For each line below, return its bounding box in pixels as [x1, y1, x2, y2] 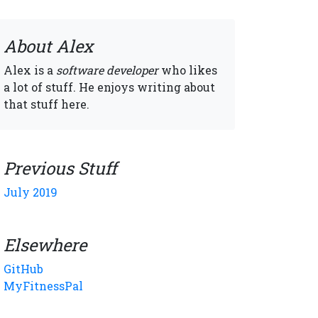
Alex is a [4, 62, 56, 77]
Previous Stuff [4, 157, 116, 180]
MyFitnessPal [4, 278, 83, 293]
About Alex [4, 35, 93, 57]
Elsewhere [4, 234, 87, 256]
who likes [158, 62, 217, 77]
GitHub [4, 261, 43, 276]
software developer [56, 62, 158, 77]
